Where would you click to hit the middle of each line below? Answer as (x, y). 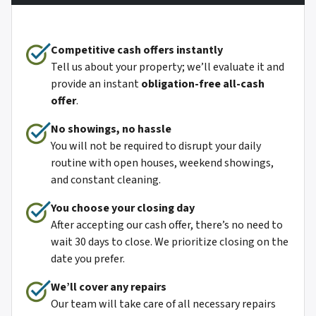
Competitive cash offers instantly (137, 50)
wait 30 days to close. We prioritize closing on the (170, 242)
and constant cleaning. (106, 180)
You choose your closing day (123, 208)
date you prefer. (88, 259)
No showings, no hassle (111, 129)
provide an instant (96, 84)
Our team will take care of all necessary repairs (163, 304)
